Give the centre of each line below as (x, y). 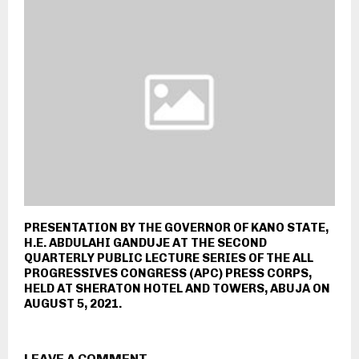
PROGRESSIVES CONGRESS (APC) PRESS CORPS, (168, 273)
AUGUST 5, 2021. (73, 303)
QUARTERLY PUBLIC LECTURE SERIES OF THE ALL (169, 258)
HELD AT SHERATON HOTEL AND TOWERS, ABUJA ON (177, 288)
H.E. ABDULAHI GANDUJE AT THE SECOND (145, 242)
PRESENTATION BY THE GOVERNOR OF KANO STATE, (176, 227)
